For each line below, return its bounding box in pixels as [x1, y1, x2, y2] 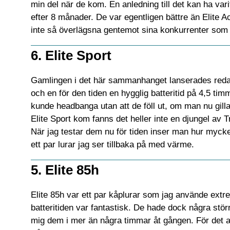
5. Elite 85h [31, 162, 99, 177]
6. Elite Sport [31, 48, 111, 63]
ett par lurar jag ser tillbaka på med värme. [31, 139, 194, 149]
